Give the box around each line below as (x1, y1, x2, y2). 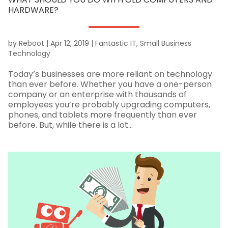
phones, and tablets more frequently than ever (8, 109, 197, 121)
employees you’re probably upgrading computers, (8, 99, 210, 111)
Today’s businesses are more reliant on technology (8, 68, 212, 80)
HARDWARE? (8, 4, 59, 16)
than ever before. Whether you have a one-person (8, 78, 212, 91)
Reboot (18, 38, 44, 49)
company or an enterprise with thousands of (8, 89, 187, 101)
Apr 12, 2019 (50, 38, 89, 49)
